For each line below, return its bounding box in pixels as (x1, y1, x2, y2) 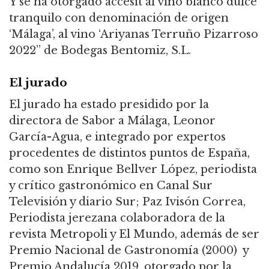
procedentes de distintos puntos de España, (9, 146, 250, 160)
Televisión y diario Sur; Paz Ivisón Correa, (9, 195, 246, 208)
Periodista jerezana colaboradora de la (9, 211, 225, 225)
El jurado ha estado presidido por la (9, 97, 209, 111)
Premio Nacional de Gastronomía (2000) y (9, 243, 249, 257)
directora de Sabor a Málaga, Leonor (9, 113, 216, 127)
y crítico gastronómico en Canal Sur (9, 178, 213, 192)
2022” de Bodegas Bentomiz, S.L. (9, 43, 191, 57)
